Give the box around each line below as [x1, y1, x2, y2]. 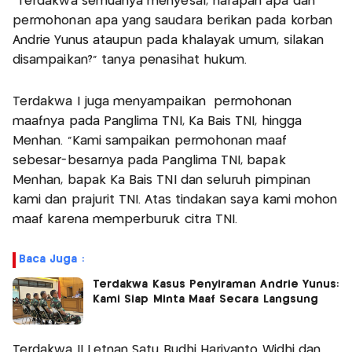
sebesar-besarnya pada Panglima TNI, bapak [13, 155, 286, 167]
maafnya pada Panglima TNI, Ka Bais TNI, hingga [13, 115, 302, 127]
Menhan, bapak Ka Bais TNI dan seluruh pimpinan [13, 174, 310, 186]
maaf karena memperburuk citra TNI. [13, 214, 238, 225]
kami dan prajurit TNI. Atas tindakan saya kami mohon [13, 194, 338, 206]
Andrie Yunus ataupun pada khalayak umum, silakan [13, 35, 324, 46]
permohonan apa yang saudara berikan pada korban [13, 15, 333, 27]
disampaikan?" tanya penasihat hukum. [13, 54, 247, 66]
